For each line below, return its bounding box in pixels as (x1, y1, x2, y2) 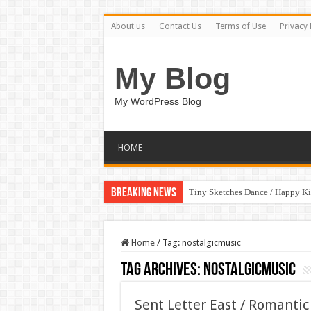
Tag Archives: (120, 261, 203, 280)
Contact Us (158, 22, 201, 31)
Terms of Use (215, 22, 266, 31)
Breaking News (110, 187, 176, 200)
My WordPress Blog (114, 96, 201, 107)
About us (110, 22, 145, 31)
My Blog (114, 62, 230, 95)
